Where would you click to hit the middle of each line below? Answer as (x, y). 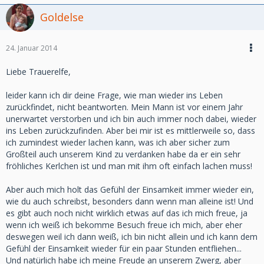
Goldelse (62, 17)
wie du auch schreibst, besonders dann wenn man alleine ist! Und (130, 201)
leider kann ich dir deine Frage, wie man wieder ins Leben (114, 95)
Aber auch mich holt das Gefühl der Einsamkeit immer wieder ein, (130, 189)
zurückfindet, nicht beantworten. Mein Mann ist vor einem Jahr (124, 107)
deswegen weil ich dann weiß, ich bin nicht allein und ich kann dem (132, 237)
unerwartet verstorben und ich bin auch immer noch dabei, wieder (131, 119)
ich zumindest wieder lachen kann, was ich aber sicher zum (118, 142)
